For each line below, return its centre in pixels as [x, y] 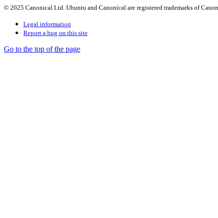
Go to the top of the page [42, 49]
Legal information [47, 24]
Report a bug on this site [55, 33]
